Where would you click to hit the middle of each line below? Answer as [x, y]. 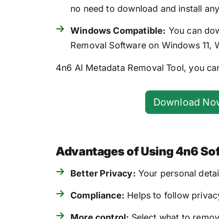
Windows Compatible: [118, 31]
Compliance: [98, 195]
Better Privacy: [103, 173]
